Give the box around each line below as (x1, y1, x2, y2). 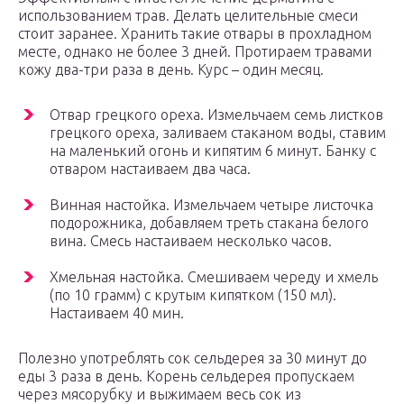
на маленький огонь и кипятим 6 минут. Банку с (50, 142, 376, 160)
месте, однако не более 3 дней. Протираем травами (18, 43, 372, 60)
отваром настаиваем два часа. (50, 161, 251, 178)
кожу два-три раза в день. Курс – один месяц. (18, 61, 324, 78)
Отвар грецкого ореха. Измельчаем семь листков (50, 106, 383, 124)
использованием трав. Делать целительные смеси (18, 7, 358, 24)
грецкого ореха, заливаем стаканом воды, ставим (50, 124, 386, 142)
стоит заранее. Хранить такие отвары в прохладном (18, 25, 372, 42)
